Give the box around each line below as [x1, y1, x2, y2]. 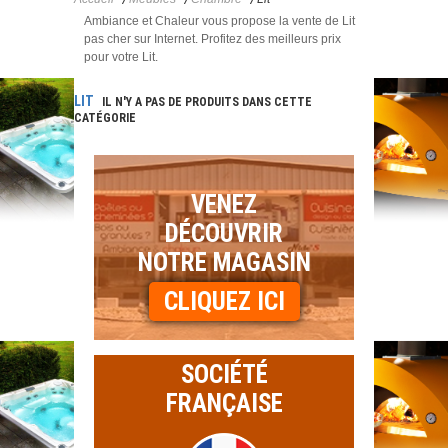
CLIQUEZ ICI [163, 286, 285, 316]
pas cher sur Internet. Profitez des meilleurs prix [84, 31, 341, 46]
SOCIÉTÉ [180, 359, 268, 389]
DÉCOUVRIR [165, 218, 283, 248]
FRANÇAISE [165, 388, 283, 418]
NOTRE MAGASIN [137, 247, 311, 277]
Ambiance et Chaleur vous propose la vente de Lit [84, 13, 355, 28]
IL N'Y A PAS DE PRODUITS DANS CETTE [102, 94, 312, 109]
